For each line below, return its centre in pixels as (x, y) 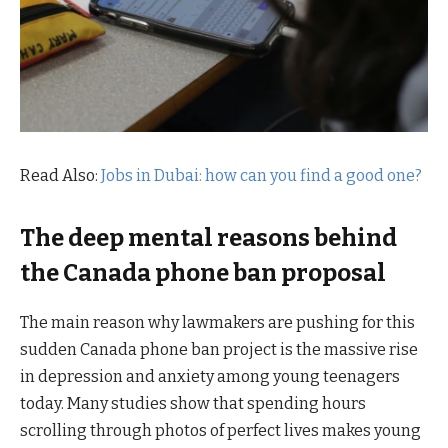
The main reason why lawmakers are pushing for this (217, 322)
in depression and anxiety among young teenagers (210, 376)
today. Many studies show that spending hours (193, 403)
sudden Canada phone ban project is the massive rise (219, 349)
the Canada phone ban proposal (203, 273)
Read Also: (60, 175)
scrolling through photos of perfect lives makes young (220, 430)
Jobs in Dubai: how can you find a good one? (261, 175)
